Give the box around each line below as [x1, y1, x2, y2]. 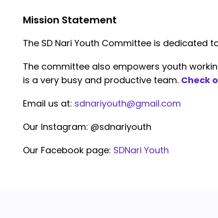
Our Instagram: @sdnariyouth [23, 121, 151, 133]
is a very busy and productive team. [23, 74, 181, 86]
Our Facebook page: [23, 144, 113, 156]
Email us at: [23, 97, 74, 109]
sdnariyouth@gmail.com [74, 97, 181, 109]
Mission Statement [23, 13, 117, 27]
